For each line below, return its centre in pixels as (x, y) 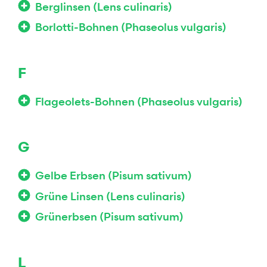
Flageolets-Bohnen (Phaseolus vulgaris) (139, 101)
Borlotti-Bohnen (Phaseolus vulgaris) (131, 27)
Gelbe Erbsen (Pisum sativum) (114, 176)
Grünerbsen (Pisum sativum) (109, 217)
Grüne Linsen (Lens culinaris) (110, 196)
